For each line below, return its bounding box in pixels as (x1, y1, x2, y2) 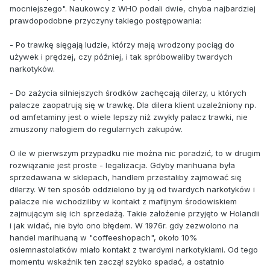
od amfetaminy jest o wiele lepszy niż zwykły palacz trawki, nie (10, 111, 248, 122)
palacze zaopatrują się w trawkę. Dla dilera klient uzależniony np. (10, 99, 256, 110)
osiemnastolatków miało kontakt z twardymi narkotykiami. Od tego (10, 244, 258, 254)
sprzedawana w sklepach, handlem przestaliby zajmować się (10, 172, 242, 182)
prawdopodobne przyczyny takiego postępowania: (10, 15, 201, 25)
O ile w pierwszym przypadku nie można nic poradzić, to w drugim (10, 148, 260, 158)
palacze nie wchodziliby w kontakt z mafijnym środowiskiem (10, 196, 237, 206)
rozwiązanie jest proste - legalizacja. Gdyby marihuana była (10, 160, 235, 170)
